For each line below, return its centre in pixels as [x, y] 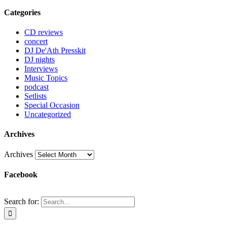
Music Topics [46, 78]
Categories [22, 12]
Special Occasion [52, 105]
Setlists [35, 96]
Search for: [22, 202]
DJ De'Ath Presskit [55, 51]
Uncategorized [48, 115]
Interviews [41, 69]
